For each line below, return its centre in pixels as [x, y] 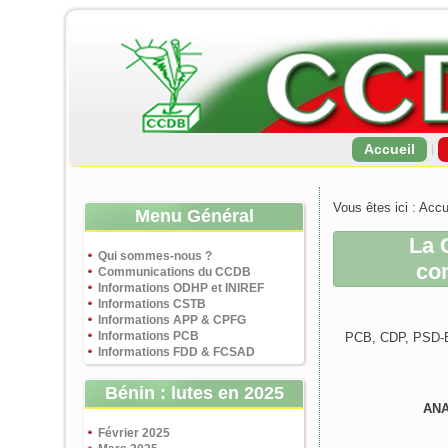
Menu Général [194, 216]
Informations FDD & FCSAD [176, 352]
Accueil [389, 149]
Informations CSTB [152, 304]
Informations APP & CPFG [172, 320]
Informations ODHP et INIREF [181, 288]
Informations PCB [148, 336]
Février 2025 [134, 433]
